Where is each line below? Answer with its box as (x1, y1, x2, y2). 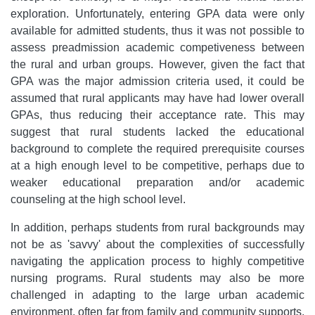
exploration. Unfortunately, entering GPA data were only (11, 7, 304, 20)
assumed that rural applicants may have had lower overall (11, 91, 304, 104)
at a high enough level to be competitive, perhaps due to (11, 159, 304, 172)
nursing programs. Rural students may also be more (11, 271, 304, 284)
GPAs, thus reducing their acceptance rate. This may (11, 108, 304, 121)
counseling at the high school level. (11, 193, 186, 205)
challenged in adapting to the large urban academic (11, 288, 304, 301)
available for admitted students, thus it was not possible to (11, 24, 304, 37)
